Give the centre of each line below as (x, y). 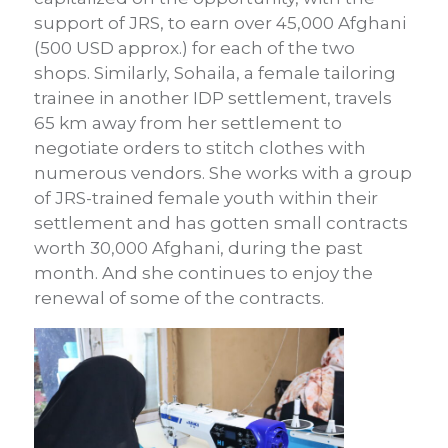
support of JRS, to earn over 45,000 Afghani (220, 23)
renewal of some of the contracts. (179, 298)
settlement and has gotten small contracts (221, 223)
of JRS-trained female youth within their (206, 198)
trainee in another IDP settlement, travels (213, 98)
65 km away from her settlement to (188, 123)
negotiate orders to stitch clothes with (200, 148)
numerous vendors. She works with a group (223, 173)
